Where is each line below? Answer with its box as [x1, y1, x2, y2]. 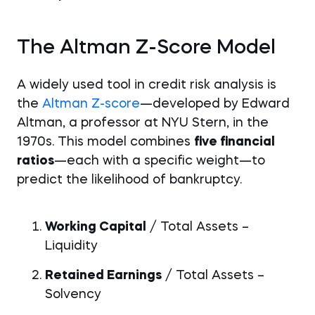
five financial [194, 136, 275, 148]
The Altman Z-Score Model [17, 39, 276, 58]
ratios [17, 155, 54, 167]
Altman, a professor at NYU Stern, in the [17, 117, 269, 129]
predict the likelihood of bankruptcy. [17, 174, 242, 186]
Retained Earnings [45, 269, 162, 282]
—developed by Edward [140, 98, 290, 110]
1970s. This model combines [17, 136, 194, 148]
